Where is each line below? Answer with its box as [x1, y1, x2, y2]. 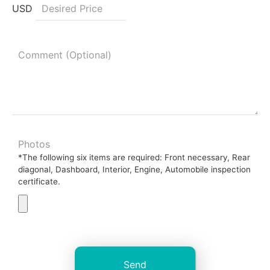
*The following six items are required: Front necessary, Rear [18, 152, 250, 162]
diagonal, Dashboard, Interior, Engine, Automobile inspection [18, 165, 251, 174]
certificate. [18, 177, 60, 186]
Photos [18, 138, 50, 150]
